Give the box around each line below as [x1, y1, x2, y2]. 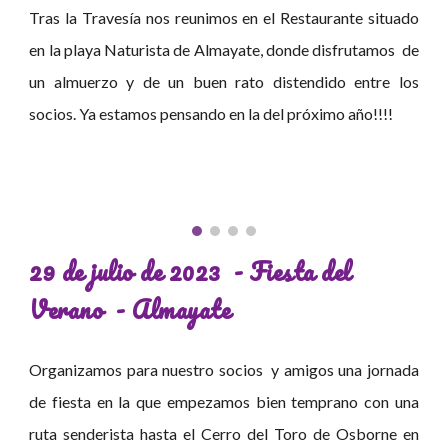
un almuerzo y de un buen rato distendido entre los [29, 72, 419, 92]
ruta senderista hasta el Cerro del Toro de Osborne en [29, 424, 419, 444]
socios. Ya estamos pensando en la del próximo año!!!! [29, 104, 394, 124]
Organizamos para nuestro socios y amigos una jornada [29, 360, 419, 380]
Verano [29, 289, 104, 330]
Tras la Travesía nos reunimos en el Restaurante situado [29, 8, 419, 28]
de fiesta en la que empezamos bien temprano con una [29, 392, 419, 412]
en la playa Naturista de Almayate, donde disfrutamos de [29, 40, 419, 60]
